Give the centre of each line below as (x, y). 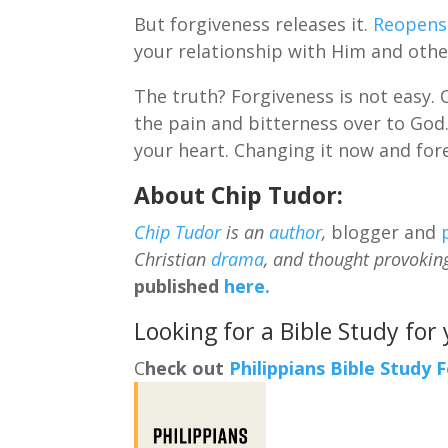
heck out (187, 367)
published (177, 285)
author (296, 231)
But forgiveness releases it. (254, 23)
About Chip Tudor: (239, 194)
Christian (173, 258)
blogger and (384, 231)
